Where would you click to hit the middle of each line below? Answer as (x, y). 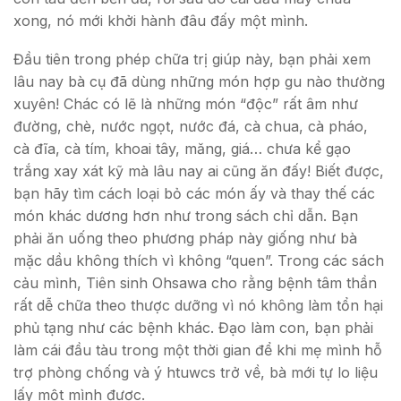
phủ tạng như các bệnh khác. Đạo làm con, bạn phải (193, 328)
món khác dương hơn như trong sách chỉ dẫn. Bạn (186, 216)
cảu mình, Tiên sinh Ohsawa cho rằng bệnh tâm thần (195, 283)
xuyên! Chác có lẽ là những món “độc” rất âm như (186, 104)
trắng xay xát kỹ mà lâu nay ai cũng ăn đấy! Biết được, (199, 171)
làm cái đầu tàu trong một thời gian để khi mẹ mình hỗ (198, 350)
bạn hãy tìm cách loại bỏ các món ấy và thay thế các (194, 194)
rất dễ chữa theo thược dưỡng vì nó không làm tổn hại (198, 306)
